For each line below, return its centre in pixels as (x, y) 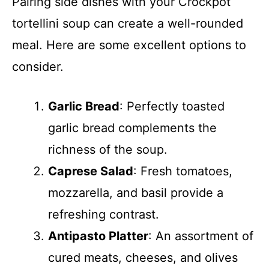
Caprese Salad (91, 171)
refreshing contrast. (104, 214)
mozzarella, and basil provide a (136, 193)
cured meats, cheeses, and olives (143, 258)
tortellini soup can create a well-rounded (128, 23)
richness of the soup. (108, 150)
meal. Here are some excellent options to (129, 45)
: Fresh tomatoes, (183, 171)
